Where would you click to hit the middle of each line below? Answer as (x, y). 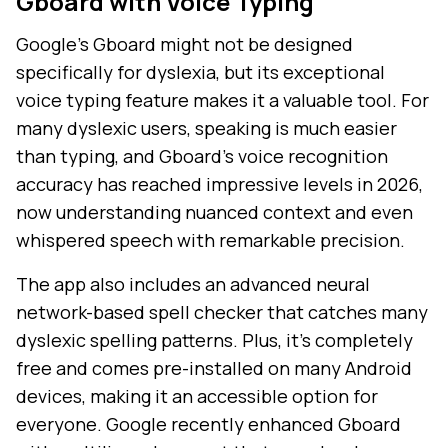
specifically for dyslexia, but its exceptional (200, 72)
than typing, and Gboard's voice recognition (202, 156)
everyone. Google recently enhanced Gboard (208, 424)
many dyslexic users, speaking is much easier (206, 128)
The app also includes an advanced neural (193, 284)
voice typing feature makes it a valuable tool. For (222, 100)
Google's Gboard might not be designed (184, 44)
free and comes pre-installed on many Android (214, 368)
